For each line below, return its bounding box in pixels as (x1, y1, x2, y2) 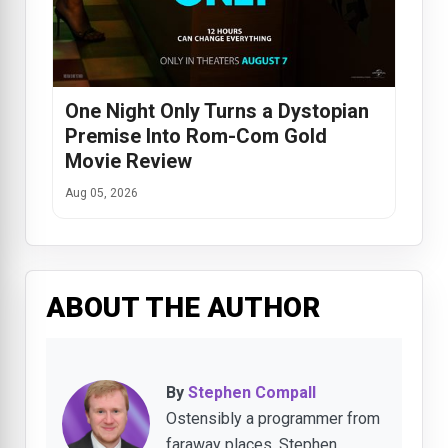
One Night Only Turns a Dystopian (65, 99, 369, 124)
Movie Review (65, 149, 192, 174)
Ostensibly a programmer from (166, 409, 380, 429)
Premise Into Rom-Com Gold (65, 124, 327, 149)
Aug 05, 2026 (65, 186, 138, 201)
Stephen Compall (188, 383, 316, 403)
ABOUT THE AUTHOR (46, 291, 320, 325)
